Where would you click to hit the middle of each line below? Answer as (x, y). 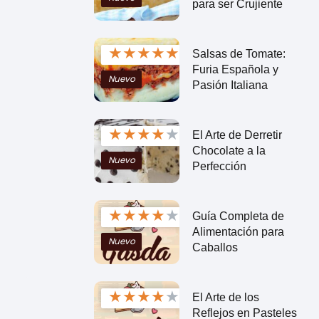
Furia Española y (235, 69)
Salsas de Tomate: (239, 53)
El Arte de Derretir (237, 135)
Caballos (215, 247)
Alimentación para (238, 231)
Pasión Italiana (230, 85)
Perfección (219, 166)
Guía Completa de (238, 216)
